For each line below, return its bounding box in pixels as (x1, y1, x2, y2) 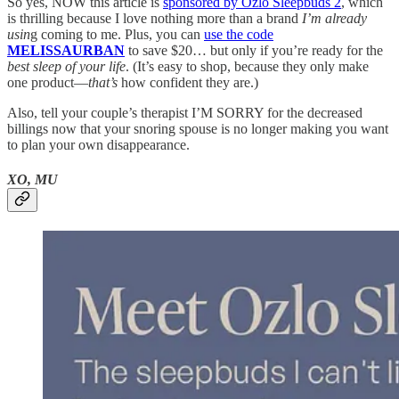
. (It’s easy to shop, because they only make (126, 58, 369, 74)
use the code (204, 26, 273, 42)
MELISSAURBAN (7, 42, 125, 58)
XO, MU (7, 171, 58, 187)
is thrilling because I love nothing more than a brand (7, 10, 302, 26)
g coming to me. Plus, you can (30, 26, 204, 42)
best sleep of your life (7, 58, 126, 74)
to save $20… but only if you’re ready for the (125, 42, 383, 58)
